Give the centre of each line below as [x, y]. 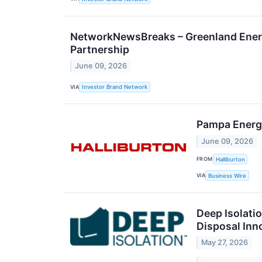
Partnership [100, 49]
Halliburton [230, 159]
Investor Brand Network [115, 87]
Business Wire [227, 175]
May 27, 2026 [225, 243]
